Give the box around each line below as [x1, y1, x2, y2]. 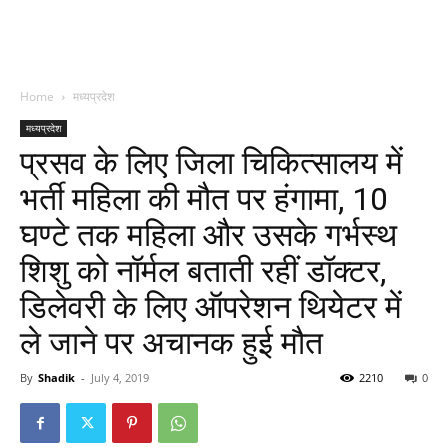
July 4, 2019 [91, 370, 149, 385]
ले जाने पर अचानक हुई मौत [20, 324, 323, 362]
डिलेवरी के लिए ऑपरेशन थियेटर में [20, 288, 402, 326]
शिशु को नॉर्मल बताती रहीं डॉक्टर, [20, 252, 386, 290]
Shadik [38, 370, 75, 385]
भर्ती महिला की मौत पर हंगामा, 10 [20, 180, 388, 218]
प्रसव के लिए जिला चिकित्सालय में [20, 144, 403, 182]
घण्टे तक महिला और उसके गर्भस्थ [20, 216, 397, 254]
